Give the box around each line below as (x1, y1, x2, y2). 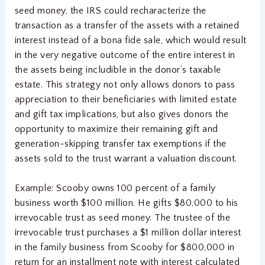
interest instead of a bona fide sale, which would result (14, 34, 247, 46)
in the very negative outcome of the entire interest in (14, 49, 235, 60)
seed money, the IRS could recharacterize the (14, 5, 206, 16)
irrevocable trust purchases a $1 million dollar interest (14, 227, 241, 238)
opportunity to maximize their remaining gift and (14, 123, 218, 134)
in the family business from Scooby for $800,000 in (14, 242, 235, 253)
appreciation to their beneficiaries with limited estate (14, 93, 237, 105)
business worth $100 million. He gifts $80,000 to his (14, 198, 238, 209)
